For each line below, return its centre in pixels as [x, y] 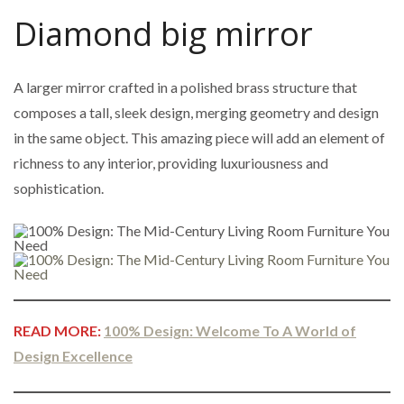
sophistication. [59, 188]
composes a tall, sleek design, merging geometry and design [196, 113]
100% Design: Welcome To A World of [230, 331]
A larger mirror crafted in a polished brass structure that [185, 87]
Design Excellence [73, 356]
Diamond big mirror [163, 34]
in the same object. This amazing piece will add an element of [199, 138]
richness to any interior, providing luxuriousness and [171, 163]
